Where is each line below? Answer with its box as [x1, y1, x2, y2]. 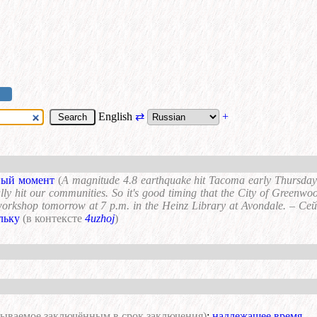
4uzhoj [85, 212, 115, 225]
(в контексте [23, 212, 85, 225]
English [96, 110, 135, 123]
